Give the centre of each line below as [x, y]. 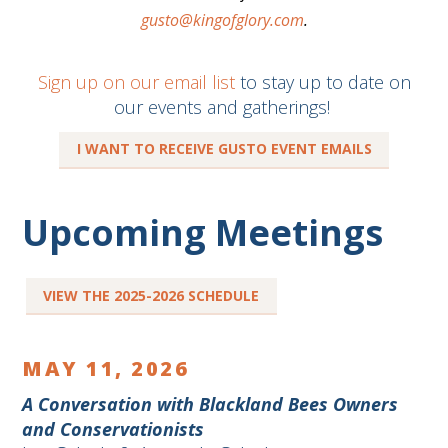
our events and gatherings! [224, 107]
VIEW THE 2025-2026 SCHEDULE [151, 295]
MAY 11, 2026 [106, 368]
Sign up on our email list [136, 82]
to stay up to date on [322, 82]
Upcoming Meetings [212, 233]
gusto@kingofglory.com [222, 20]
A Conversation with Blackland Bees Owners [210, 403]
